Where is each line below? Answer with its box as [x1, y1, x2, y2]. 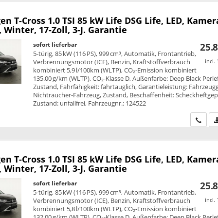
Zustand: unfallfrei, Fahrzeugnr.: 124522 [33, 98, 146, 108]
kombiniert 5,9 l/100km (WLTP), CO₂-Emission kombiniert [33, 65, 197, 74]
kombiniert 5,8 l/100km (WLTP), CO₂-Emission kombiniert [33, 204, 197, 214]
